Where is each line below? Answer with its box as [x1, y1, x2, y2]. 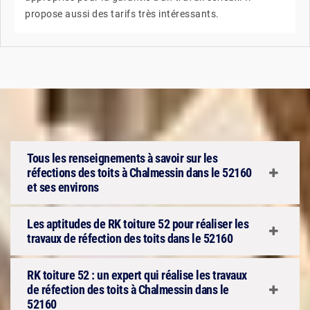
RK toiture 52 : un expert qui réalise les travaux [27, 268, 247, 282]
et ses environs [27, 180, 99, 194]
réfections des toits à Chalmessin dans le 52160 [27, 165, 252, 180]
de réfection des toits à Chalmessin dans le [27, 282, 229, 297]
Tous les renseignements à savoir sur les [27, 151, 217, 165]
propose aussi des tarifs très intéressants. [25, 8, 219, 19]
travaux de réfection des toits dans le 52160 [27, 231, 232, 246]
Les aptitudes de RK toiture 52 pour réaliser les [27, 217, 248, 231]
